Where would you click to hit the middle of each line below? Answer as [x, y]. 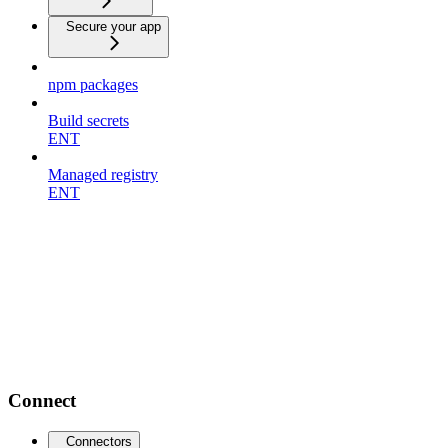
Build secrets [88, 120]
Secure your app [113, 26]
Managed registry [103, 174]
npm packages [93, 84]
